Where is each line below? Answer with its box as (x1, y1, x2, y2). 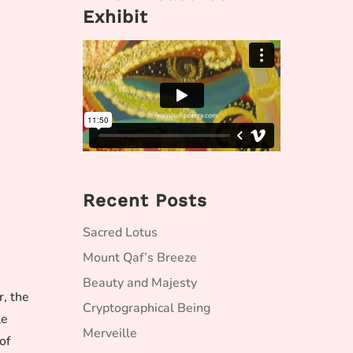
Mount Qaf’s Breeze (83, 249, 197, 266)
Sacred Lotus (83, 224, 158, 241)
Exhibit (83, 6, 148, 27)
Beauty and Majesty (83, 274, 197, 292)
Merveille (83, 325, 137, 342)
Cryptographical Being (83, 299, 210, 317)
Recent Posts (83, 190, 207, 210)
